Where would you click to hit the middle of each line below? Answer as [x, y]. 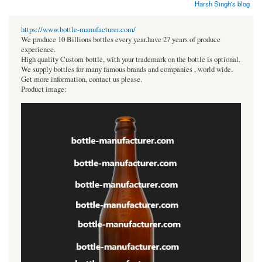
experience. [38, 49]
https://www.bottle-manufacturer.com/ [78, 29]
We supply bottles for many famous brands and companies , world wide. [127, 69]
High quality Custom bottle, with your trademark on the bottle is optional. [131, 59]
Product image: [44, 89]
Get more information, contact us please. [82, 79]
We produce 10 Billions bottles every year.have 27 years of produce [121, 39]
